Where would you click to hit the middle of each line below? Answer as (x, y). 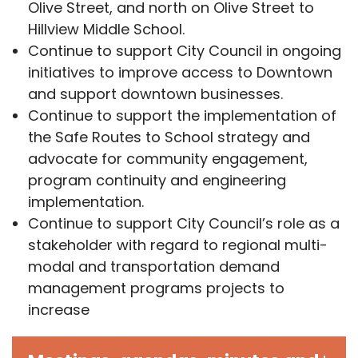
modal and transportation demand (154, 267)
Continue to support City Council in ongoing (185, 51)
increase (59, 310)
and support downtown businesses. (156, 94)
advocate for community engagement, (168, 159)
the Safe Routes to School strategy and (169, 137)
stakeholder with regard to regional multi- (178, 245)
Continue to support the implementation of (183, 115)
